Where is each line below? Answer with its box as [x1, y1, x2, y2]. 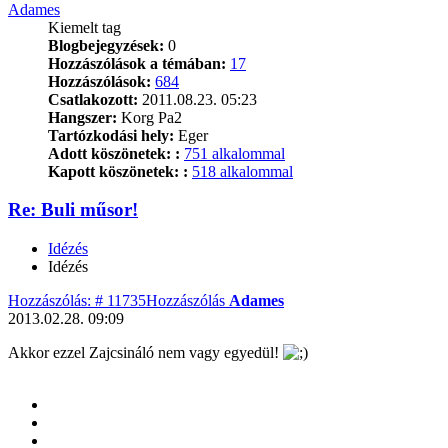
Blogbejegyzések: [48, 36, 164, 54]
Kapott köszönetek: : [48, 162, 188, 180]
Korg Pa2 [117, 108, 182, 126]
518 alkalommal [192, 162, 293, 180]
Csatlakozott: [48, 90, 138, 108]
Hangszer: [48, 108, 117, 126]
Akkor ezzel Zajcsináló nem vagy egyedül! [8, 344, 283, 362]
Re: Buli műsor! [8, 199, 138, 221]
